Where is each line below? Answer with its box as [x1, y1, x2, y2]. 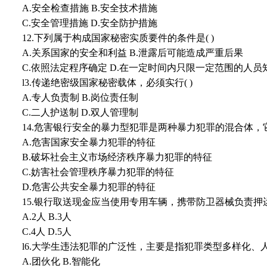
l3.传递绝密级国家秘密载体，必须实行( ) [22, 77, 193, 88]
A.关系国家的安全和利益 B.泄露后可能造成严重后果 [22, 48, 243, 58]
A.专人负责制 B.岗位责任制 [22, 92, 138, 103]
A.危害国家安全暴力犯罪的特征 [22, 137, 156, 148]
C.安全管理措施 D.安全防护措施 [22, 18, 157, 29]
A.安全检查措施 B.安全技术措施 [22, 3, 157, 14]
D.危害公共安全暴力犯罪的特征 [22, 182, 156, 193]
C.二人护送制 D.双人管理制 [22, 107, 138, 118]
